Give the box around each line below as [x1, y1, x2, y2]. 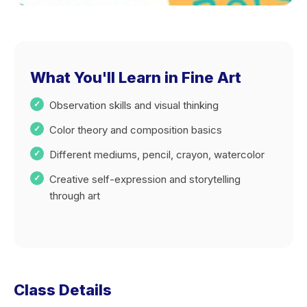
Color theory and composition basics [49, 123, 222, 136]
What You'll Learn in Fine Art [30, 69, 241, 86]
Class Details [14, 281, 112, 299]
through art [49, 189, 100, 202]
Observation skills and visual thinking [49, 99, 219, 112]
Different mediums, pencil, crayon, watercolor [49, 148, 265, 161]
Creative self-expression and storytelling [49, 173, 241, 186]
